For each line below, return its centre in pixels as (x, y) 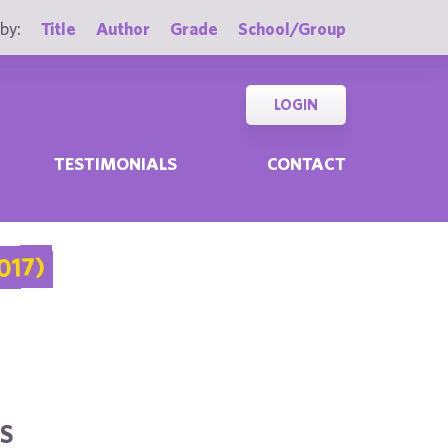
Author (123, 28)
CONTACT (306, 163)
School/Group (292, 28)
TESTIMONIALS (116, 163)
